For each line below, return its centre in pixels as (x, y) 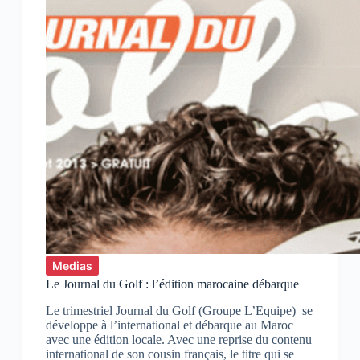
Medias (72, 266)
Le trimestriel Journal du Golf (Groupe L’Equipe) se (179, 311)
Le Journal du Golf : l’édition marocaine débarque (172, 284)
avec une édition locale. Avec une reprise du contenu (178, 340)
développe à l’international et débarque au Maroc (169, 325)
